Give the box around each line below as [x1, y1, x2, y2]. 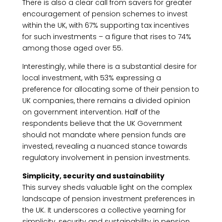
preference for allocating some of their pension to [22, 84, 199, 94]
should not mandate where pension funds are [22, 130, 186, 140]
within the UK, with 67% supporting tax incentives [22, 20, 189, 30]
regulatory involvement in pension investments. [22, 153, 190, 163]
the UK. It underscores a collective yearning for [22, 205, 186, 215]
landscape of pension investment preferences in [22, 194, 195, 204]
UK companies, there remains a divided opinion [22, 96, 190, 106]
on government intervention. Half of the [22, 107, 160, 117]
